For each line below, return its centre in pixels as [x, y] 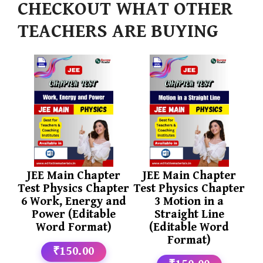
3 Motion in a [189, 202]
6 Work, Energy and [74, 202]
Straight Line [189, 215]
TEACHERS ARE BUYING [118, 31]
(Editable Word [189, 228]
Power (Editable [74, 215]
